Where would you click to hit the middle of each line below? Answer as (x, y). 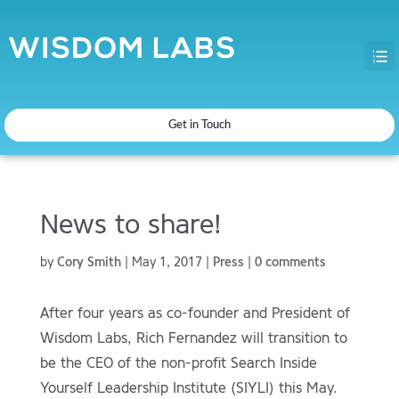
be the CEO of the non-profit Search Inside (178, 362)
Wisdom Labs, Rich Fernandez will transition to (193, 338)
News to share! (130, 224)
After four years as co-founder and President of (195, 313)
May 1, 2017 (167, 262)
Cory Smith (89, 262)
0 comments (290, 262)
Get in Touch (199, 125)
